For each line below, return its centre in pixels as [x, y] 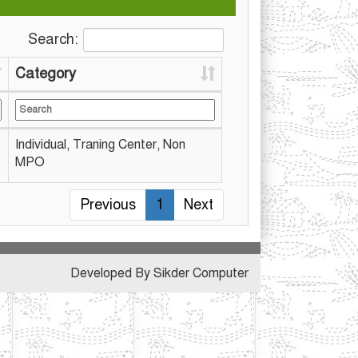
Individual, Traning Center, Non [100, 145]
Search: [53, 39]
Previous [108, 205]
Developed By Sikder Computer [159, 273]
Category [46, 74]
